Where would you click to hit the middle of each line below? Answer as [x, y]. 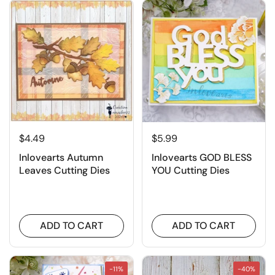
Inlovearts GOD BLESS [201, 158]
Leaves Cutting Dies [64, 171]
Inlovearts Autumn [61, 158]
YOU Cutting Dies [190, 171]
